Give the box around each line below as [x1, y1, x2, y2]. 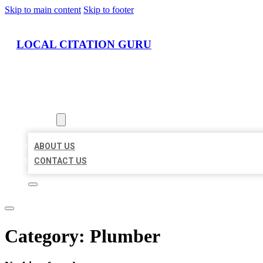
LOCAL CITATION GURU [16, 38, 151, 50]
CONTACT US [34, 156, 87, 166]
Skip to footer [83, 5, 134, 15]
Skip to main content [5, 5, 81, 15]
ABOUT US [34, 141, 75, 151]
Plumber [90, 225, 160, 247]
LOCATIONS [28, 100, 75, 110]
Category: [5, 225, 90, 247]
